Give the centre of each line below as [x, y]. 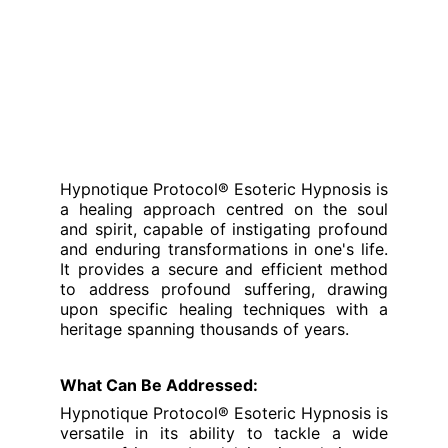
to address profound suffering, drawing [224, 289]
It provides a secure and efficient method [224, 269]
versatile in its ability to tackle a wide [224, 433]
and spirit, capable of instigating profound [224, 229]
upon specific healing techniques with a [224, 309]
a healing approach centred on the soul [224, 209]
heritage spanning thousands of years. [204, 329]
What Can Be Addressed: [159, 385]
